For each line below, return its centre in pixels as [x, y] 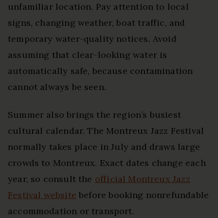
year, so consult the [51, 179]
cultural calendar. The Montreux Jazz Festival [106, 130]
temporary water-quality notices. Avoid [92, 38]
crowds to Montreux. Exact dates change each [107, 163]
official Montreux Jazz [142, 179]
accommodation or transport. [71, 211]
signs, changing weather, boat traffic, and [97, 22]
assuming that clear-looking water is [88, 54]
